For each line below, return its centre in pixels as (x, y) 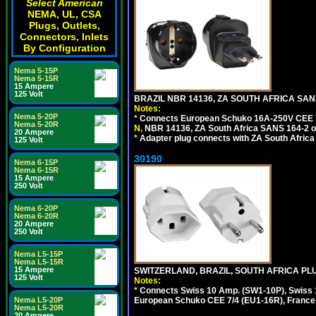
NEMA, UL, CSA (64, 14)
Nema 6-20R (36, 216)
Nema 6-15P (36, 162)
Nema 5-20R (36, 124)
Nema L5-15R (39, 262)
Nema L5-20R (39, 308)
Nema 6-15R (36, 170)
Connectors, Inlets (64, 37)
